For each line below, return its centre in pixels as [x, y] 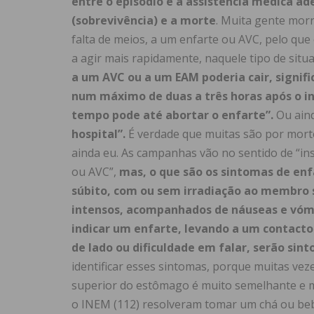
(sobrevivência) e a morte [144, 21]
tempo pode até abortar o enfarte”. [172, 115]
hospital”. [98, 134]
